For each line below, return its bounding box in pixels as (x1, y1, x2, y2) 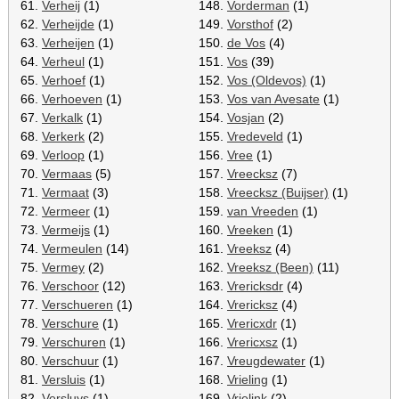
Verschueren (42, 297, 113, 312)
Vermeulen (42, 240, 102, 256)
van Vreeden (227, 203, 298, 218)
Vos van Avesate (227, 91, 320, 106)
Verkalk (42, 110, 83, 125)
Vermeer (42, 203, 90, 218)
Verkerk (42, 128, 85, 143)
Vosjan (227, 110, 265, 125)
